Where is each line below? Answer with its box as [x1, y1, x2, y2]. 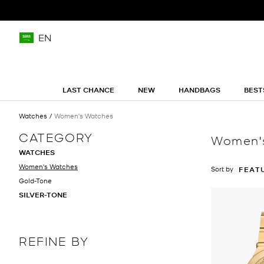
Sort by [211, 163, 233, 173]
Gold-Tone [19, 175, 52, 185]
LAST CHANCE [62, 85, 114, 95]
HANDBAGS [178, 85, 220, 95]
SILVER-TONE [19, 189, 67, 200]
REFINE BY [19, 232, 89, 248]
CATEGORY [19, 128, 93, 144]
